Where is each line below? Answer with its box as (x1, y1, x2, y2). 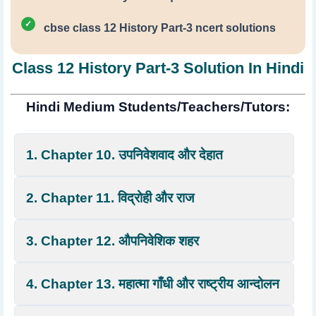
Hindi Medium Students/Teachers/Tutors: (26, 99, 290, 114)
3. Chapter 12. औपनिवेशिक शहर (26, 233, 199, 248)
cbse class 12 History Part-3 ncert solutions (44, 22, 276, 34)
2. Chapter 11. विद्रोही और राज (26, 190, 194, 205)
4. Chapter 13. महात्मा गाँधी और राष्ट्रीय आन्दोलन (26, 276, 279, 291)
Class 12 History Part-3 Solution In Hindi (12, 59, 304, 77)
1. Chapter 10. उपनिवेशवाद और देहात (26, 147, 223, 162)
